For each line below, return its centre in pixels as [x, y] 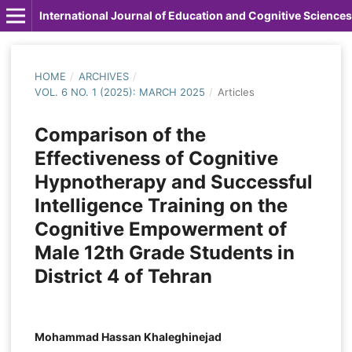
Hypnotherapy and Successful [173, 181]
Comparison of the [120, 134]
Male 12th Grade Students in [164, 252]
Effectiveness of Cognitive [156, 158]
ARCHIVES [103, 76]
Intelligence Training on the [161, 205]
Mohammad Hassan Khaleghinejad [128, 337]
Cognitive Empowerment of [160, 229]
